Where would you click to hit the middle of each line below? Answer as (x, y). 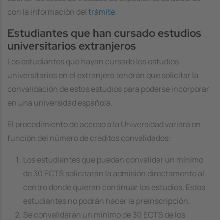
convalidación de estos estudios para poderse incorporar (108, 89)
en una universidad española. (60, 102)
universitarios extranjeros (72, 46)
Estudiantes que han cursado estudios (104, 33)
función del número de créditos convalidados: (89, 138)
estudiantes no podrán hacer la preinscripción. (107, 201)
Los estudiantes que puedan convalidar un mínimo (113, 159)
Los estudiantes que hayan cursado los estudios (93, 61)
